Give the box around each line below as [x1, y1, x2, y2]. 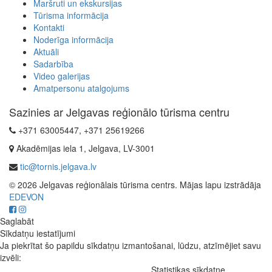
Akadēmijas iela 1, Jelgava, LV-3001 [14, 142, 155, 155]
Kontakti [33, 21, 64, 34]
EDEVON [9, 191, 44, 203]
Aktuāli [33, 46, 59, 58]
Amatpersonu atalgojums [33, 82, 129, 95]
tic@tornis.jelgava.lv [20, 160, 97, 173]
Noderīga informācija [33, 33, 114, 46]
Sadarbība [33, 58, 73, 70]
